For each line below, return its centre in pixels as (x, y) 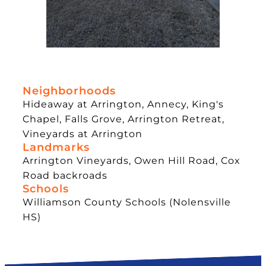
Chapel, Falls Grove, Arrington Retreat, (123, 118)
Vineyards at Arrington (83, 133)
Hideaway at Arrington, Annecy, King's (123, 104)
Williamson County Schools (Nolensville (127, 202)
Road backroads (65, 175)
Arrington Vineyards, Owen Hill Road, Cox (132, 160)
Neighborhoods (69, 90)
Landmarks (56, 147)
